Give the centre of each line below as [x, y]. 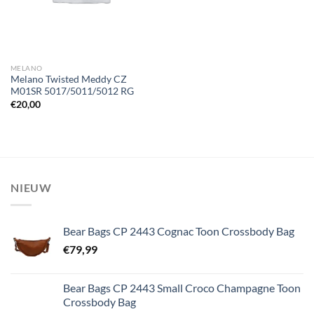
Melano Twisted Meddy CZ [68, 80]
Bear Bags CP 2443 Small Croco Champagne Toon [182, 287]
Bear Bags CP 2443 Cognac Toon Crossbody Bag [179, 231]
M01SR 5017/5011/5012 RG [72, 91]
